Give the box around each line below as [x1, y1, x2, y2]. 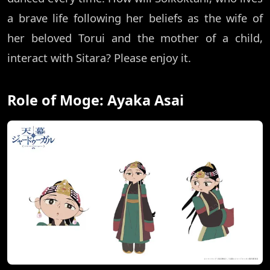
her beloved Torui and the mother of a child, [7, 30, 263, 46]
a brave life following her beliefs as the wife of [7, 10, 263, 26]
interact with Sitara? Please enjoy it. [7, 50, 191, 66]
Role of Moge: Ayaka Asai [7, 90, 184, 110]
